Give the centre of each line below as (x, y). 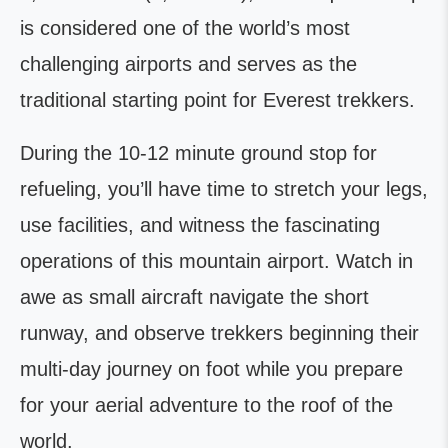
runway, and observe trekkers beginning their (219, 332)
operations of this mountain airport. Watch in (216, 260)
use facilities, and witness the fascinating (200, 224)
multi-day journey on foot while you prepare (211, 368)
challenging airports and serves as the (188, 63)
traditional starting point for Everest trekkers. (217, 99)
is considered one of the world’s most (185, 27)
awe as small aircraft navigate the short (194, 296)
